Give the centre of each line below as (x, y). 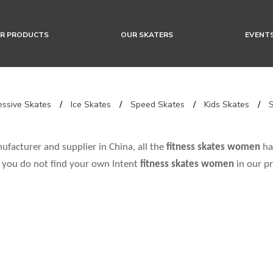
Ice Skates (91, 105)
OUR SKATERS (147, 35)
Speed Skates (158, 105)
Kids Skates (227, 105)
